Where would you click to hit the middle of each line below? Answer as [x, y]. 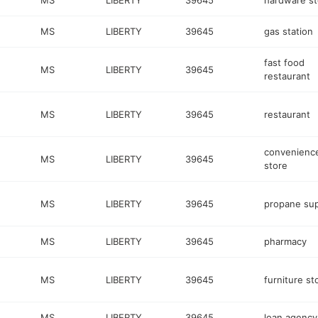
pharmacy [285, 241]
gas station [288, 31]
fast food [284, 62]
